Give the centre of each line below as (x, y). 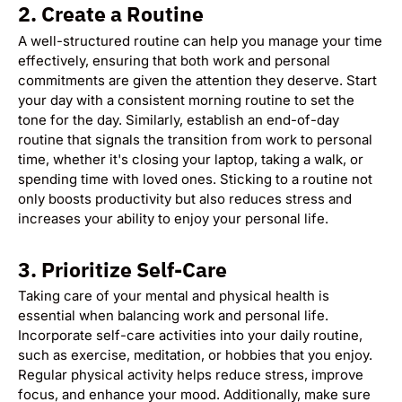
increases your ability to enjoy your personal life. (173, 218)
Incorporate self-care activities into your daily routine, (190, 336)
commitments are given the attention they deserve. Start (197, 80)
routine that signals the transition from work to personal (195, 139)
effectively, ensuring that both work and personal (174, 60)
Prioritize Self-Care (134, 269)
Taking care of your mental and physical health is (174, 296)
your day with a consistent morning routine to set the (186, 100)
